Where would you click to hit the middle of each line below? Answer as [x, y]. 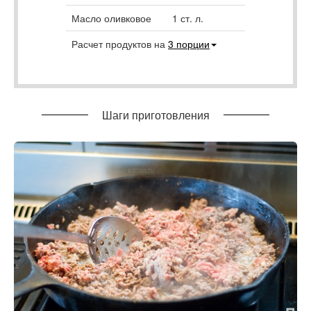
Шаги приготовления [155, 115]
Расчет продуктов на [120, 43]
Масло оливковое [111, 18]
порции [192, 43]
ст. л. [191, 18]
